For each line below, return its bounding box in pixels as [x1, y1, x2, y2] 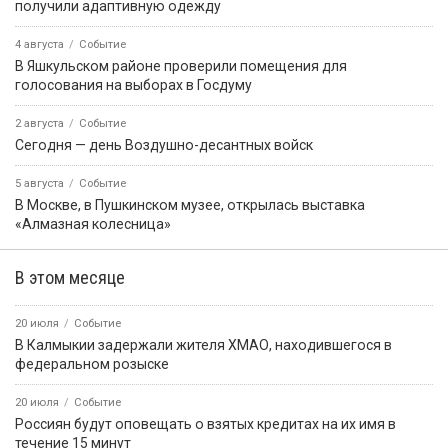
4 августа [15, 38, 64, 52]
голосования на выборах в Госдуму [15, 77, 252, 94]
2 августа [15, 117, 64, 131]
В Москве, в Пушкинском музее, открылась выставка [15, 197, 365, 214]
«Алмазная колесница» [15, 216, 171, 233]
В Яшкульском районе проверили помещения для [15, 58, 347, 75]
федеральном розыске [15, 356, 169, 373]
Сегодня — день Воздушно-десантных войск [15, 137, 313, 154]
